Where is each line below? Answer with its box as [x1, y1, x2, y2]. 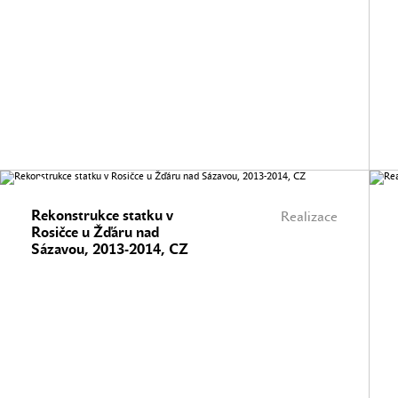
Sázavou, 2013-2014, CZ [31, 241, 188, 258]
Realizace [281, 209, 338, 225]
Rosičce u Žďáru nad [31, 224, 159, 241]
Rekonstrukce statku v [31, 207, 173, 224]
